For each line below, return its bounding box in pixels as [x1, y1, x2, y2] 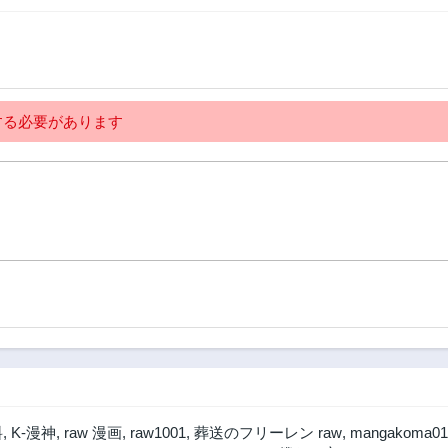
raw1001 [130, 424, 186, 442]
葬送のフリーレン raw [194, 424, 342, 442]
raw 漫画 [64, 424, 122, 442]
